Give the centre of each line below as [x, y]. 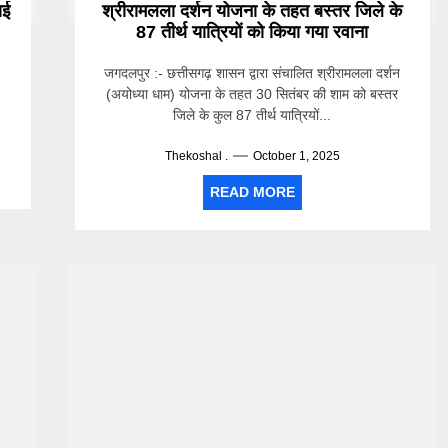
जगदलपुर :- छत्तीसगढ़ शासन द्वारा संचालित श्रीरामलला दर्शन [252, 73]
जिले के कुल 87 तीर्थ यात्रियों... [252, 115]
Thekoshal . [196, 156]
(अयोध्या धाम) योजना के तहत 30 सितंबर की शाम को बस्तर [252, 94]
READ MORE [252, 192]
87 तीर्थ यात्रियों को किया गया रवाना [252, 32]
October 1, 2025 [296, 156]
